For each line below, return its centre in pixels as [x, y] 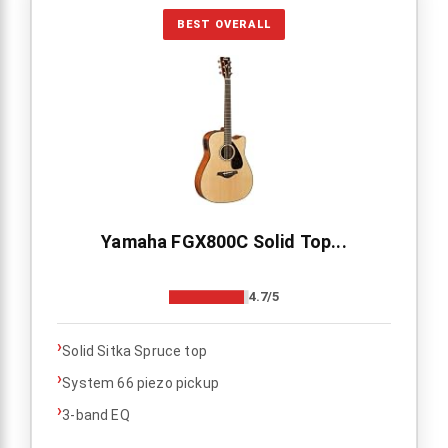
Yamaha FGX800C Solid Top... [224, 242]
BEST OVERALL [224, 25]
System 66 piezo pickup [140, 383]
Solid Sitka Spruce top [134, 351]
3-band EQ [96, 415]
